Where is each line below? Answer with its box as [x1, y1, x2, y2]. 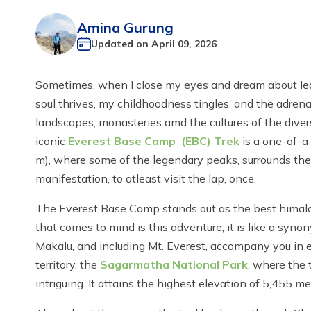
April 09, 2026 [151, 37, 217, 50]
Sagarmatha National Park [100, 258, 248, 272]
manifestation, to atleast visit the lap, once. [35, 171, 256, 186]
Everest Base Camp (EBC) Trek [68, 134, 239, 149]
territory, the [35, 258, 100, 272]
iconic [35, 134, 68, 149]
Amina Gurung [77, 18, 174, 36]
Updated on [91, 37, 151, 50]
